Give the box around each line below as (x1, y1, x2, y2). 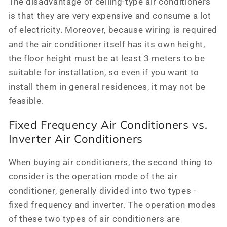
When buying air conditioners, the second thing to (8, 157, 213, 167)
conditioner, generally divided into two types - (8, 185, 197, 196)
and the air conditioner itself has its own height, (8, 40, 205, 50)
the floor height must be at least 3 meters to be (8, 54, 205, 64)
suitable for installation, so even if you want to (8, 68, 199, 78)
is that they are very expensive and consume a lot (8, 11, 211, 21)
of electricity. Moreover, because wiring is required (8, 25, 217, 35)
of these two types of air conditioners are (8, 214, 180, 224)
